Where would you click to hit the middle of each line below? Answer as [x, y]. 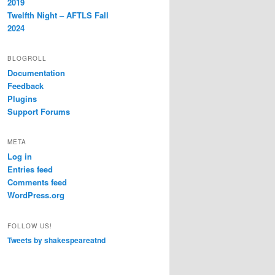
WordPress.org [36, 195]
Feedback [25, 85]
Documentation [36, 72]
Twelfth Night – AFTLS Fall [58, 15]
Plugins [22, 98]
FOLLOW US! [30, 226]
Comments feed [37, 182]
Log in [20, 157]
